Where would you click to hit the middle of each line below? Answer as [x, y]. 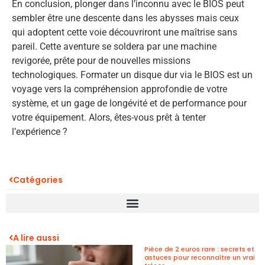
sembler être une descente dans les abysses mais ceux [125, 18]
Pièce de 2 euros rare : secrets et [199, 249]
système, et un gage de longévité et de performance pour [129, 104]
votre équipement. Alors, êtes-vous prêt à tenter [109, 118]
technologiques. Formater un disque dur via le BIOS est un [132, 75]
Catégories [38, 180]
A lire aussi [36, 237]
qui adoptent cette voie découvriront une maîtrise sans [125, 33]
